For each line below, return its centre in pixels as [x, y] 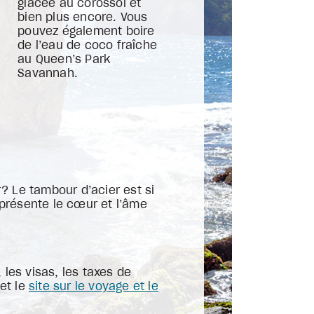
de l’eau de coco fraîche [88, 46]
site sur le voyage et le [94, 287]
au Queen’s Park [64, 60]
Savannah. [52, 74]
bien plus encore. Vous [83, 18]
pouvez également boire [86, 32]
